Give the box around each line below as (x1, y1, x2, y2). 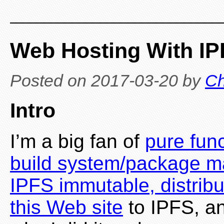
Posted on (10, 71, 91, 90)
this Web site (10, 196, 123, 218)
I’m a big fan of (10, 130, 145, 152)
